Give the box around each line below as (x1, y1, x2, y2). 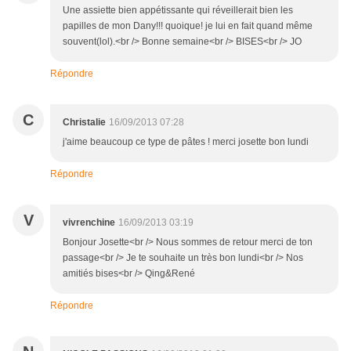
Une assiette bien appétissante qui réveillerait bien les (63, 5, 293, 16)
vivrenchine (63, 217, 115, 229)
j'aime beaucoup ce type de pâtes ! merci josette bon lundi (63, 136, 309, 148)
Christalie (63, 117, 106, 128)
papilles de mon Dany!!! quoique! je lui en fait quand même (63, 20, 313, 32)
